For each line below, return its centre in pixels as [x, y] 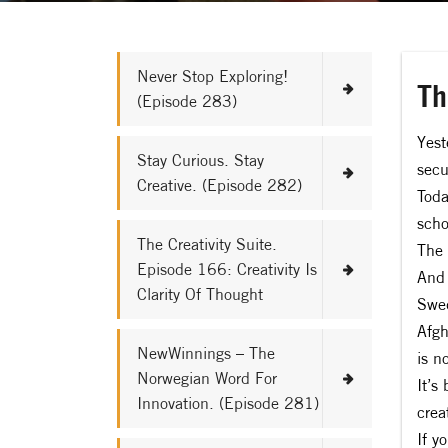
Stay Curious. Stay [200, 160]
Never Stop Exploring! [212, 76]
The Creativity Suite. [207, 244]
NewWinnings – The [206, 353]
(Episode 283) [187, 101]
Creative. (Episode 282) [219, 185]
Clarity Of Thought [200, 294]
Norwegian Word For [207, 378]
